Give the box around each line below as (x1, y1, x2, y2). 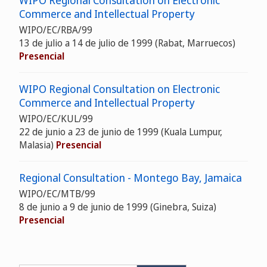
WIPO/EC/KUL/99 (19, 112, 93, 125)
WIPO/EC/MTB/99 (19, 187, 95, 200)
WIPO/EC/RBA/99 (19, 23, 92, 36)
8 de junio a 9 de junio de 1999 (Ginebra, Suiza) (19, 200, 216, 213)
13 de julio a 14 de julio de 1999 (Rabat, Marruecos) (19, 36, 235, 49)
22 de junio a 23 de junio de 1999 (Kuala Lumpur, (19, 125, 222, 138)
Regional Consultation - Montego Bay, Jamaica (19, 170, 242, 185)
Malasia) (19, 138, 56, 151)
